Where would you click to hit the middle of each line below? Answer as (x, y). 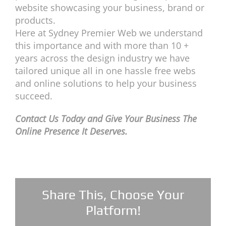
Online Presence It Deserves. (71, 131)
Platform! (113, 210)
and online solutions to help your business (106, 83)
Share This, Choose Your (113, 195)
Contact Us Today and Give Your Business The (106, 119)
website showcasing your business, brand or (110, 8)
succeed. (34, 96)
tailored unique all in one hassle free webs (105, 71)
